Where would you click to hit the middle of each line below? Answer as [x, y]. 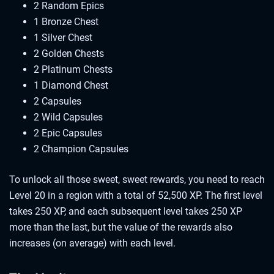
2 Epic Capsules [68, 133]
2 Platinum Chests [73, 70]
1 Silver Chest [63, 38]
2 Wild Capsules [68, 117]
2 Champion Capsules [81, 149]
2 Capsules [57, 102]
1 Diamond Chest [71, 86]
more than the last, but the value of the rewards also [121, 228]
